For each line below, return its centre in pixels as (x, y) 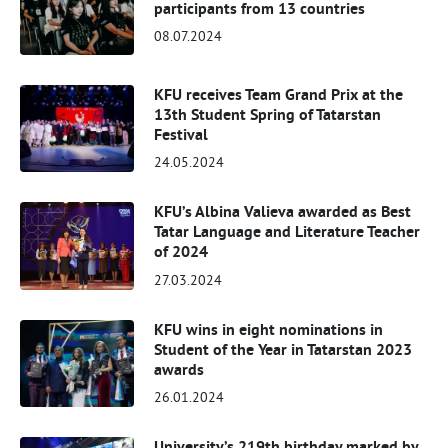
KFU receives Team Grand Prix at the (279, 95)
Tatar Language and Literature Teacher (287, 232)
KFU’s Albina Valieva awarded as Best (283, 212)
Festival (181, 135)
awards (179, 369)
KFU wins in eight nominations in (269, 329)
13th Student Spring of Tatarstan (268, 115)
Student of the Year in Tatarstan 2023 (283, 349)
